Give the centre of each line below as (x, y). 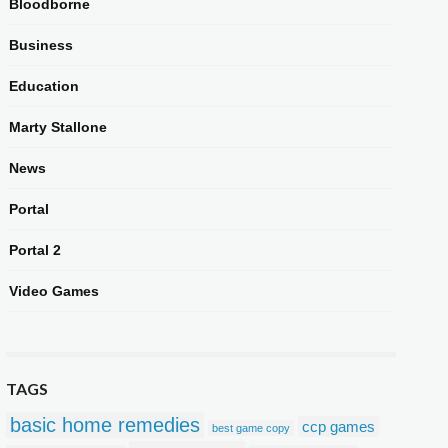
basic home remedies (105, 425)
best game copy (251, 428)
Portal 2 (35, 250)
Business (41, 45)
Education (44, 86)
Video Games (54, 291)
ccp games (338, 426)
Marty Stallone (58, 127)
